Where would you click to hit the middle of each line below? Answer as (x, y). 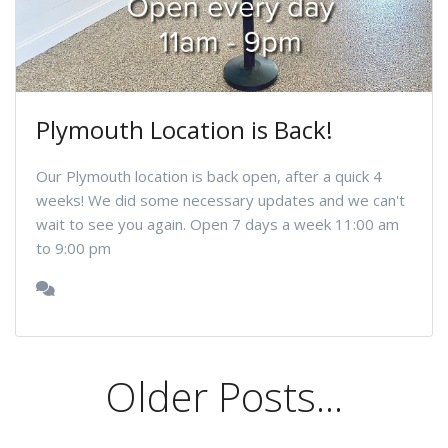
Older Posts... (224, 396)
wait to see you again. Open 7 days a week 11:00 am (217, 223)
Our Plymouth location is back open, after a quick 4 (209, 175)
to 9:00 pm (73, 247)
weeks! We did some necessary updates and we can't (220, 199)
